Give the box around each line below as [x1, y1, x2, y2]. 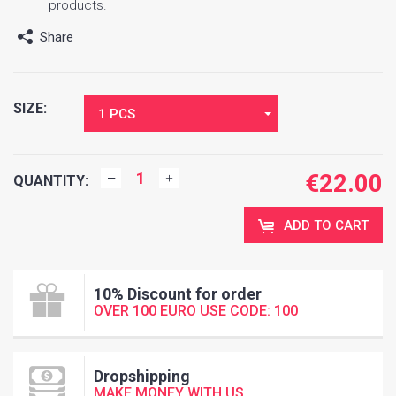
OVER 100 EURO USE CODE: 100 [94, 302, 298, 320]
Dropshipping [94, 367, 190, 386]
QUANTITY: [13, 172, 88, 190]
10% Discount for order [94, 285, 262, 304]
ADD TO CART [284, 217, 369, 234]
